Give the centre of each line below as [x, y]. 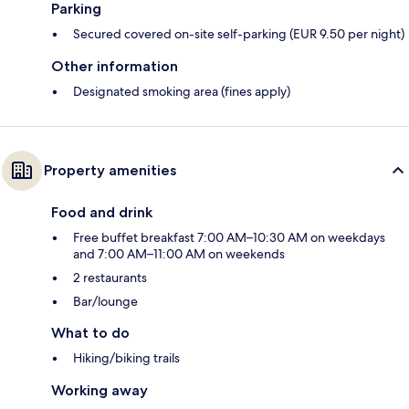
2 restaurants [110, 278]
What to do [90, 333]
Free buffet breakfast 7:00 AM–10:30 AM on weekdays [229, 238]
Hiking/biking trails [126, 358]
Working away [100, 391]
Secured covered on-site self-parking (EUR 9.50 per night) [239, 34]
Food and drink [102, 213]
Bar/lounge [105, 302]
